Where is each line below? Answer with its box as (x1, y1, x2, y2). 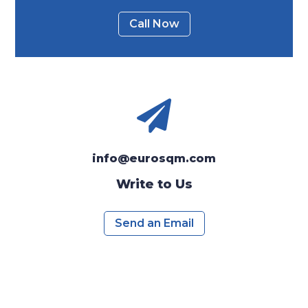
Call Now (129, 17, 179, 30)
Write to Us (115, 177, 192, 192)
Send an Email (114, 217, 194, 230)
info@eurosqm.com (92, 152, 216, 165)
